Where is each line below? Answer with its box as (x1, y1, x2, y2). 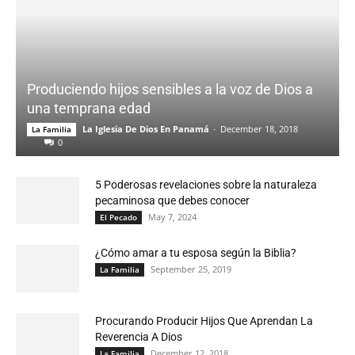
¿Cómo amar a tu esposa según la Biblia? (95, 246, 296, 260)
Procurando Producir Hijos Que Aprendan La (95, 315, 313, 328)
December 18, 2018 (220, 123, 298, 136)
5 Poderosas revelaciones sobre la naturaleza (95, 178, 317, 192)
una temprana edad (27, 100, 151, 117)
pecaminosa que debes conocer (95, 194, 250, 208)
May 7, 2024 (148, 211, 197, 223)
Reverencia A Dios (95, 330, 182, 344)
